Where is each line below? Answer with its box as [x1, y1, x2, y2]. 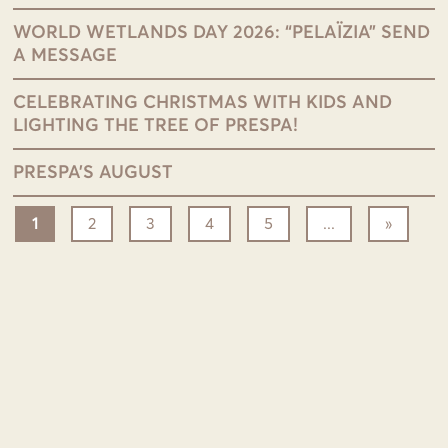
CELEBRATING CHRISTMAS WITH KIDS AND [13, 94, 393, 112]
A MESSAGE [13, 47, 118, 65]
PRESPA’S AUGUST [13, 164, 174, 182]
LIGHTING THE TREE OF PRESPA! [13, 117, 299, 135]
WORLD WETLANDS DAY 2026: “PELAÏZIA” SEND [13, 24, 431, 42]
